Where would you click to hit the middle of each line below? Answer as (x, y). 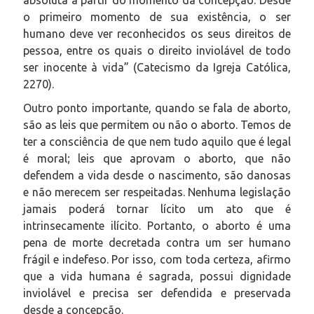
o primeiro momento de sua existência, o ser (157, 16)
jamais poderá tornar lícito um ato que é (157, 209)
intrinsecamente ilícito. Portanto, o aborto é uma (157, 225)
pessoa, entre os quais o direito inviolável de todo (157, 50)
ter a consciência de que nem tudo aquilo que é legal (157, 141)
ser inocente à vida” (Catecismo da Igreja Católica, (157, 67)
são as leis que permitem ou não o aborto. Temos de (157, 124)
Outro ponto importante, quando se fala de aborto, (157, 108)
